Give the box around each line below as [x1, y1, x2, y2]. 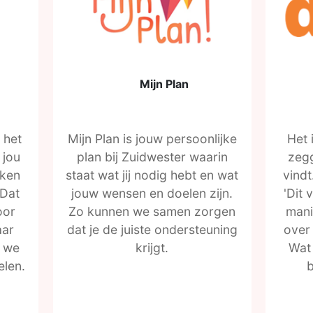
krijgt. [136, 240, 169, 255]
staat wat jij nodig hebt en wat [66, 168, 239, 182]
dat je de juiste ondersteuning [66, 222, 238, 237]
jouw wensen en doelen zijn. [71, 186, 233, 201]
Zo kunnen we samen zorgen [68, 204, 236, 219]
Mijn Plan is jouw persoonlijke [67, 131, 237, 146]
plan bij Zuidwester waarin [76, 150, 228, 164]
